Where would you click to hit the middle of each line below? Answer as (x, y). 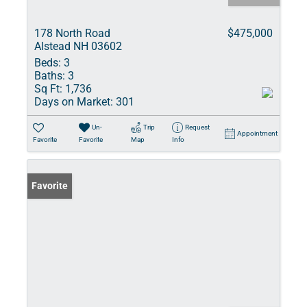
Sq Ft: (48, 89)
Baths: (50, 76)
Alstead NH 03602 (78, 46)
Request (197, 127)
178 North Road (72, 33)
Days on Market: (74, 102)
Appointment (257, 133)
